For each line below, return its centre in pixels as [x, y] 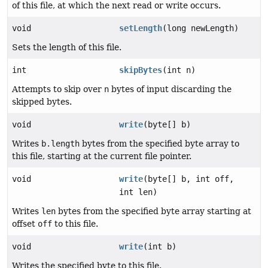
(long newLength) [201, 28]
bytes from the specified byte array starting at [153, 211]
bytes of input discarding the [170, 89]
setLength [141, 28]
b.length [60, 144]
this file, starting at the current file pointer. [102, 156]
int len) [138, 192]
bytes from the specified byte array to [159, 144]
